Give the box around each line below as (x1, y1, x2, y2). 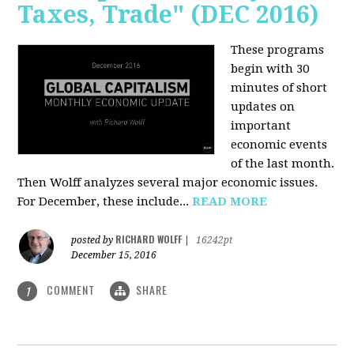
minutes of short (231, 80, 328, 95)
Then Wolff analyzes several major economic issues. (17, 175, 318, 190)
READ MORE (192, 194, 268, 209)
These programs (231, 42, 325, 57)
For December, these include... (17, 194, 193, 209)
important (231, 118, 292, 133)
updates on (231, 99, 296, 114)
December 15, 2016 (71, 249, 157, 261)
